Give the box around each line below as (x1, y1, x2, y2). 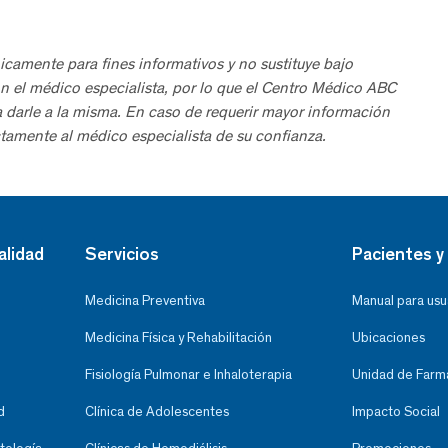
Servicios (84, 242, 159, 265)
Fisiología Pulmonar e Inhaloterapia (84, 365, 292, 383)
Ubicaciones (352, 328, 425, 346)
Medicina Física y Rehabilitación (84, 328, 272, 346)
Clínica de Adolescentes (84, 402, 229, 420)
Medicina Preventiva (84, 291, 205, 309)
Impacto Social (352, 402, 440, 420)
